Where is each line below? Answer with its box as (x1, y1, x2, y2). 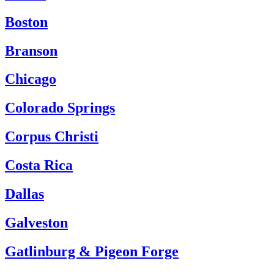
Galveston (5, 214, 68, 231)
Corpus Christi (5, 128, 98, 145)
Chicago (5, 71, 56, 87)
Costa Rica (5, 157, 73, 174)
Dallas (5, 186, 44, 202)
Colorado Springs (5, 100, 115, 116)
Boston (5, 13, 48, 30)
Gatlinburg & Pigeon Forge (5, 243, 179, 259)
